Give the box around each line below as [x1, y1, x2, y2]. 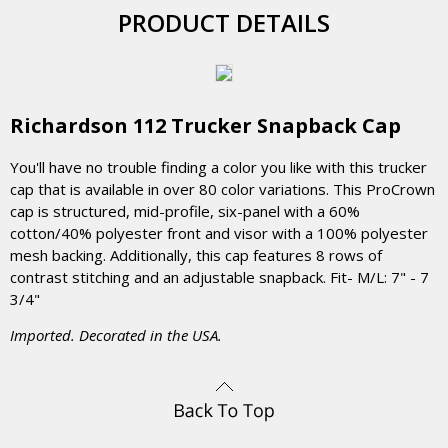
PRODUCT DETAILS [118, 6, 330, 39]
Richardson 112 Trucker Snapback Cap [10, 112, 401, 139]
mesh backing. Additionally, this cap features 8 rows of [10, 245, 382, 265]
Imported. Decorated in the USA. [10, 325, 222, 345]
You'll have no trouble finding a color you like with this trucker [10, 157, 427, 177]
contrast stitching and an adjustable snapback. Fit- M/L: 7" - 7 [10, 267, 429, 287]
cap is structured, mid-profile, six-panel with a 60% [10, 201, 360, 221]
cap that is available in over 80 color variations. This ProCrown [10, 179, 435, 199]
